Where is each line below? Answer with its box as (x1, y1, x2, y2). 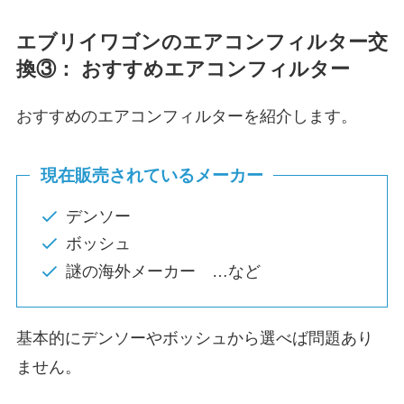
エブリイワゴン (15, 31, 161, 53)
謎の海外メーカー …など (65, 262, 261, 280)
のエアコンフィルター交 (161, 31, 388, 53)
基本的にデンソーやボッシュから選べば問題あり (15, 329, 373, 348)
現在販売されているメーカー (40, 165, 263, 185)
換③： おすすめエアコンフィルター (15, 58, 350, 80)
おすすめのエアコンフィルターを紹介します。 (15, 107, 357, 126)
